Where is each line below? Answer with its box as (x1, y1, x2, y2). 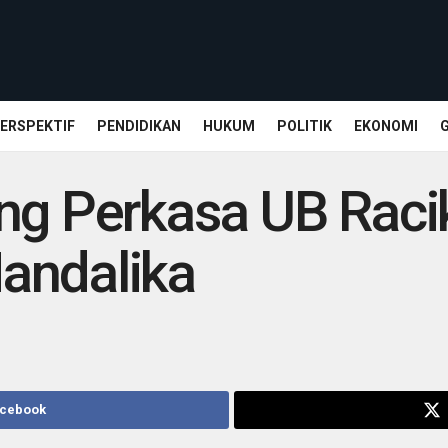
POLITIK (277, 118, 332, 134)
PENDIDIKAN (97, 118, 181, 134)
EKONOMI (354, 118, 418, 134)
